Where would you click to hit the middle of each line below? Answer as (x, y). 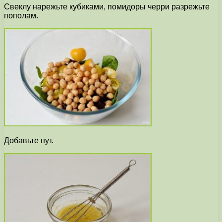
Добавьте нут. (29, 141)
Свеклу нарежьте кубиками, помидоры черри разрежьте (107, 7)
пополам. (21, 16)
